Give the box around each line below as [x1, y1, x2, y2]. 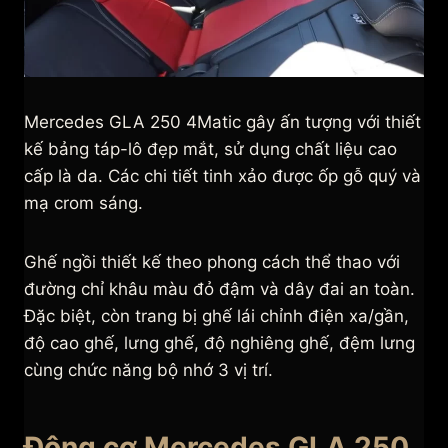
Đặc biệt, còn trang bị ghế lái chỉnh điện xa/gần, [24, 306, 409, 327]
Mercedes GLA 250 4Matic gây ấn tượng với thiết [24, 112, 421, 133]
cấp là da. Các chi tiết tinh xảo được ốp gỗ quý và [24, 166, 421, 187]
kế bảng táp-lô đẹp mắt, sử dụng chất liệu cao [24, 139, 397, 160]
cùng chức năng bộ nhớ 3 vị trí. [24, 360, 273, 381]
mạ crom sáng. [24, 193, 143, 214]
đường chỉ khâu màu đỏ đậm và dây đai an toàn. [24, 279, 415, 300]
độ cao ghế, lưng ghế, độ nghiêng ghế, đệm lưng [24, 333, 415, 354]
